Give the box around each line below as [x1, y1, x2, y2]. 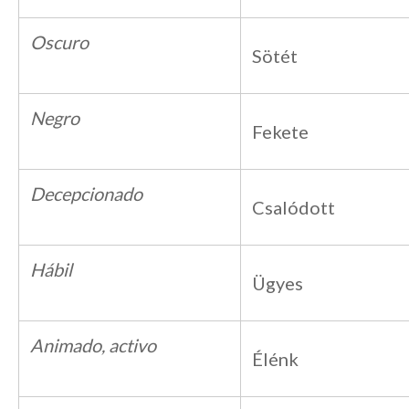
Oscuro [30, 31, 89, 53]
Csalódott [252, 196, 335, 218]
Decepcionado [30, 183, 142, 204]
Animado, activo [30, 334, 156, 356]
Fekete [252, 121, 309, 142]
